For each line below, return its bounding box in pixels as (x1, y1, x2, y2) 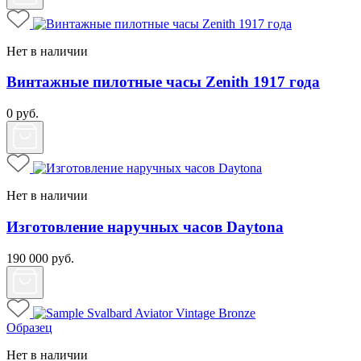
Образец (6, 320, 52, 334)
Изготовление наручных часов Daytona (6, 218, 284, 235)
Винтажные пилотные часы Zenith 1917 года (6, 73, 320, 91)
